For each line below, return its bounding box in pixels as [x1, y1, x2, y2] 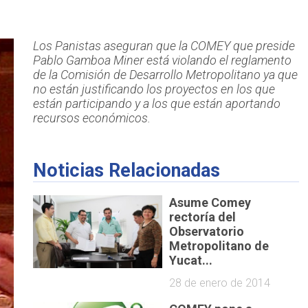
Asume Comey [169, 195, 252, 210]
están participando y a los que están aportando [32, 96, 280, 111]
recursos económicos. [32, 111, 151, 126]
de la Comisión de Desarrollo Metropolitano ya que [32, 67, 298, 82]
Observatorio [169, 223, 245, 239]
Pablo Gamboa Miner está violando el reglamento [32, 53, 291, 68]
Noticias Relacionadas [32, 159, 220, 182]
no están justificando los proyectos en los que [32, 82, 275, 97]
